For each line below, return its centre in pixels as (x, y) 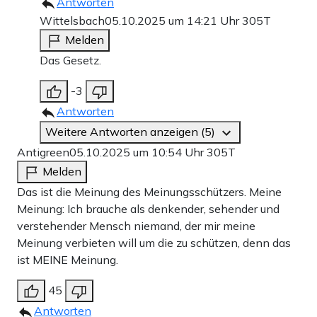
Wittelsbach (72, 20)
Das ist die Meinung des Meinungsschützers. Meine (149, 191)
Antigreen (43, 152)
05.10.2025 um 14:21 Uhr (173, 20)
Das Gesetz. (70, 60)
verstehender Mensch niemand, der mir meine (136, 225)
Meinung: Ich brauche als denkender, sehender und (148, 208)
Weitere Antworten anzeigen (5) (132, 131)
